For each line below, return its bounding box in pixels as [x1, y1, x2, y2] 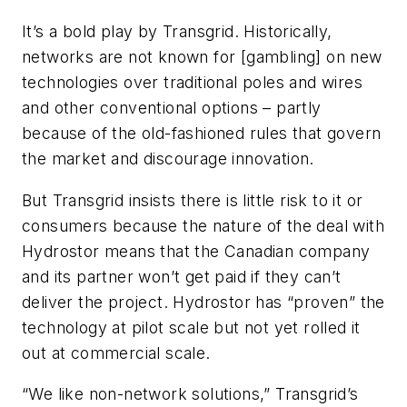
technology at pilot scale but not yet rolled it [22, 317, 361, 337]
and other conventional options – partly [22, 98, 322, 118]
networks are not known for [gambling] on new [22, 47, 382, 67]
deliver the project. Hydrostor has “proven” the [22, 292, 385, 312]
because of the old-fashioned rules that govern [22, 124, 382, 144]
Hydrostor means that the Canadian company [22, 241, 371, 261]
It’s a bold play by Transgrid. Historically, [22, 22, 333, 42]
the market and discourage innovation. [22, 149, 314, 169]
